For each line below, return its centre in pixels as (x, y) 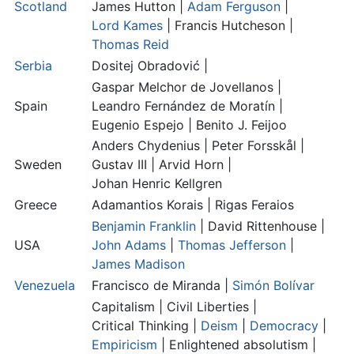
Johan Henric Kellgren (157, 184)
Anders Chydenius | (152, 146)
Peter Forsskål (256, 146)
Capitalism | (129, 307)
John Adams (129, 245)
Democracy (284, 326)
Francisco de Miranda (158, 286)
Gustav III (121, 165)
